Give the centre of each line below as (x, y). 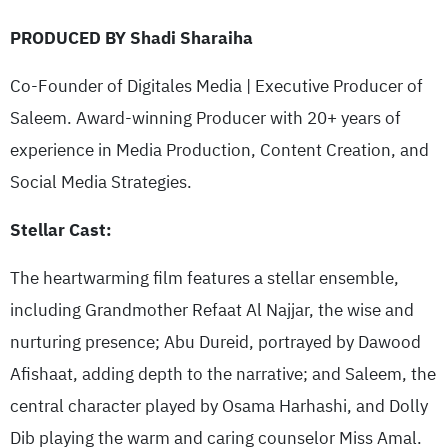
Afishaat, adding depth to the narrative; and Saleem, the (223, 374)
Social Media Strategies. (101, 182)
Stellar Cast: (61, 230)
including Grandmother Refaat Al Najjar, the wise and (212, 310)
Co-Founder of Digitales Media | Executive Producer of (216, 86)
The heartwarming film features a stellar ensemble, (204, 278)
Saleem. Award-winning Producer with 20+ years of (205, 118)
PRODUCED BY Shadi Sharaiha (131, 38)
